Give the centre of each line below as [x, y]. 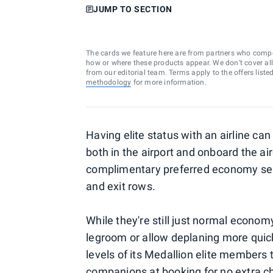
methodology [109, 82]
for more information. [169, 82]
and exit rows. [121, 186]
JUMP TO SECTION [133, 9]
